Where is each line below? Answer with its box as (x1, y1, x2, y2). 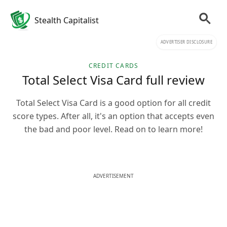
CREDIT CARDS (88, 61, 139, 70)
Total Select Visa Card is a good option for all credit (16, 97, 211, 108)
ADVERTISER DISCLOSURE (160, 39, 212, 45)
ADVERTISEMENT (93, 172, 134, 179)
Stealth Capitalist (34, 15, 99, 26)
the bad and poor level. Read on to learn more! (24, 124, 203, 135)
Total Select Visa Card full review (22, 71, 205, 88)
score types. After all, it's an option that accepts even (13, 110, 214, 122)
